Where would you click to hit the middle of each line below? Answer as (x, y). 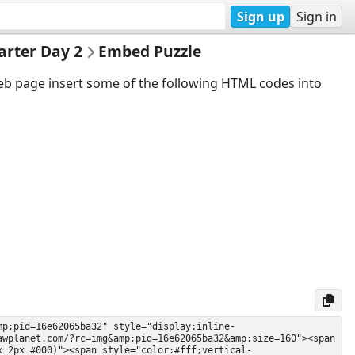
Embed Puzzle (150, 51)
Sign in (316, 16)
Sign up (260, 16)
